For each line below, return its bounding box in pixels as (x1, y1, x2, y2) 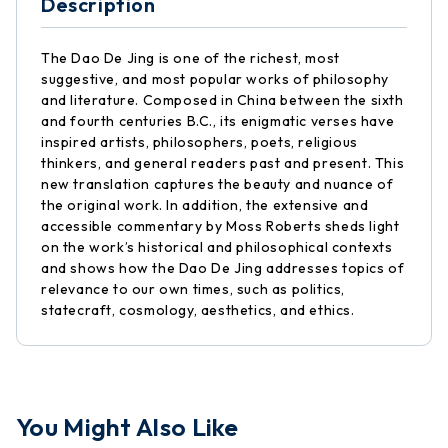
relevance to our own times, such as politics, (41, 280, 346, 298)
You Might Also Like (16, 411, 239, 443)
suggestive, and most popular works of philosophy (41, 70, 389, 88)
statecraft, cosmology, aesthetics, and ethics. (41, 301, 355, 319)
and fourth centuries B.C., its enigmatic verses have (41, 112, 395, 130)
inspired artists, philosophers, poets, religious (41, 133, 358, 151)
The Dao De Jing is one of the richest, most (41, 49, 340, 67)
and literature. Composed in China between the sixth (41, 91, 404, 109)
